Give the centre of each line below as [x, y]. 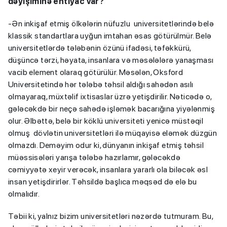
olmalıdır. [24, 194]
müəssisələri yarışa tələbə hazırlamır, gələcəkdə [94, 157]
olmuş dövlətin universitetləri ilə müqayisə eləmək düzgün [113, 133]
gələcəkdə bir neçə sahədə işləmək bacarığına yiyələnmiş [111, 108]
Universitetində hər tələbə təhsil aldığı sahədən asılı [101, 84]
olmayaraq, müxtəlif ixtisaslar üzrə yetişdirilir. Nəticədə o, [110, 96]
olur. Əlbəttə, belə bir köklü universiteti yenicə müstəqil [106, 121]
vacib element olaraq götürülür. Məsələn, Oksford [96, 72]
